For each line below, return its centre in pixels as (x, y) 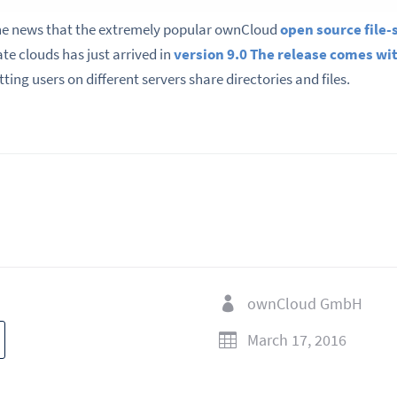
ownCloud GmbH (304, 304)
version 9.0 (210, 54)
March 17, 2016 (296, 340)
